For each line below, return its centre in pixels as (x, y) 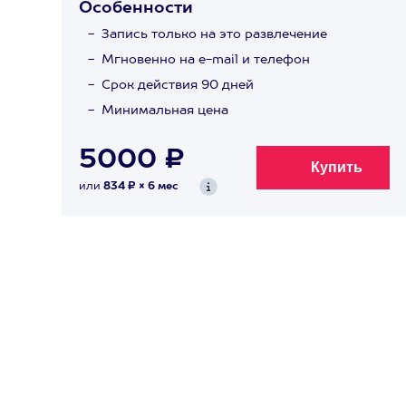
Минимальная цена (165, 111)
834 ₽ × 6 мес (141, 187)
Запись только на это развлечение (214, 34)
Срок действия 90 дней (178, 85)
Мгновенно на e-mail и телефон (206, 60)
